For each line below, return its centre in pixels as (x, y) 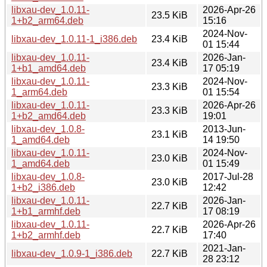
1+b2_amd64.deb (49, 116)
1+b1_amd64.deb (49, 68)
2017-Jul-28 (228, 176)
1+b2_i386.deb (43, 187)
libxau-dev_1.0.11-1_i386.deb (74, 39)
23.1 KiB (170, 134)
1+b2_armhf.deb (46, 235)
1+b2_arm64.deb (47, 20)
